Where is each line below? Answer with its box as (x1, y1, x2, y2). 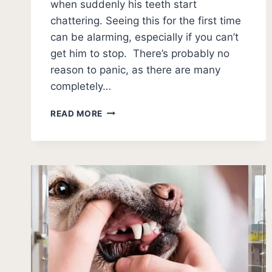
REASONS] (102, 194, 149, 205)
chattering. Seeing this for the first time (50, 14, 241, 27)
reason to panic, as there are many (50, 63, 220, 76)
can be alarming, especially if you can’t (50, 30, 239, 43)
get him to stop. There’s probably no (50, 47, 229, 59)
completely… (50, 80, 111, 92)
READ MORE (50, 108, 103, 118)
